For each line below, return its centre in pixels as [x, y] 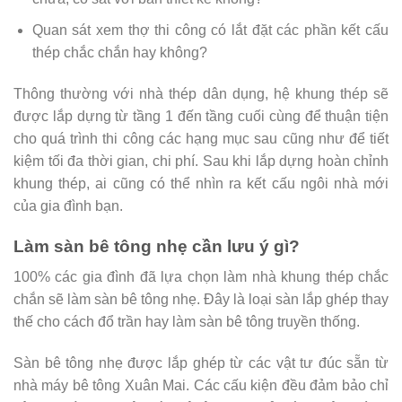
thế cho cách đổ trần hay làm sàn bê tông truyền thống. [187, 322]
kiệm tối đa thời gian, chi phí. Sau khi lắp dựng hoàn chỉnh [201, 161]
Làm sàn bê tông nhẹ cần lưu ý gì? [157, 246]
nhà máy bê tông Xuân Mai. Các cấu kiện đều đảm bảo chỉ [201, 385]
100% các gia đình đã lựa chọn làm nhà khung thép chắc [201, 277]
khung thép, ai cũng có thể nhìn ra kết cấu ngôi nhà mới [201, 183]
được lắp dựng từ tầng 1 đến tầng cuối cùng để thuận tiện [201, 116]
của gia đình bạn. [68, 205]
